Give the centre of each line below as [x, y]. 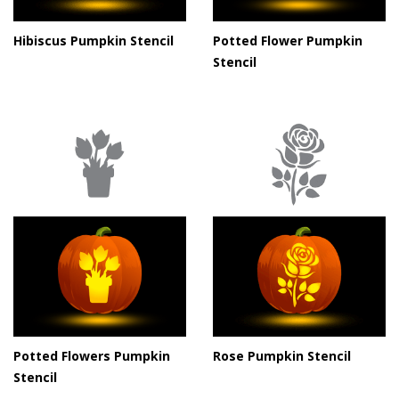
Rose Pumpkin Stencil [282, 356]
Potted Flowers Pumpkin [92, 356]
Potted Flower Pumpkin [288, 41]
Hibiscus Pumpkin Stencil [94, 41]
